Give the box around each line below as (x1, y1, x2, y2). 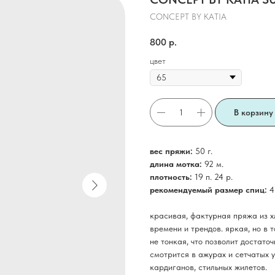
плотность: (150, 172, 195, 182)
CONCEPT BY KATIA (150, 12, 227, 21)
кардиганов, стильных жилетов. (150, 262, 267, 273)
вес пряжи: (150, 146, 195, 157)
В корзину (234, 107, 273, 117)
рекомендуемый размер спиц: (150, 185, 269, 195)
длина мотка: (150, 159, 204, 169)
